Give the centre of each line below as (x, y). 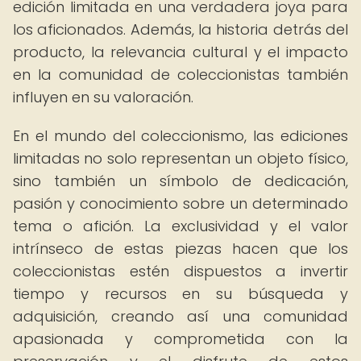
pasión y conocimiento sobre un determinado (180, 203)
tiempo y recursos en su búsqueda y (180, 294)
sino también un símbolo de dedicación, (180, 181)
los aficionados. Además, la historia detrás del (180, 29)
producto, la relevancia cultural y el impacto (180, 52)
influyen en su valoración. (103, 97)
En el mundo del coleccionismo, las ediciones (180, 136)
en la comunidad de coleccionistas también (180, 75)
